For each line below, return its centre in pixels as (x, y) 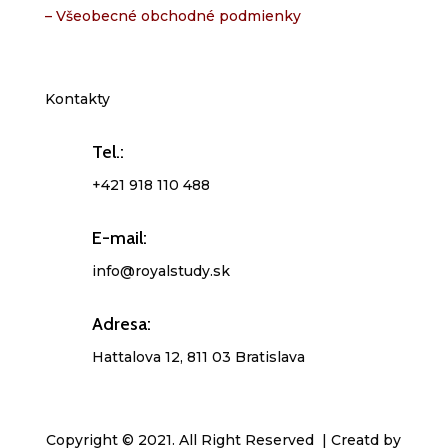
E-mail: (119, 238)
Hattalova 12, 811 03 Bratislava (198, 357)
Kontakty (77, 99)
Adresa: (121, 324)
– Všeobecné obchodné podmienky (172, 16)
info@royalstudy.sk (160, 271)
